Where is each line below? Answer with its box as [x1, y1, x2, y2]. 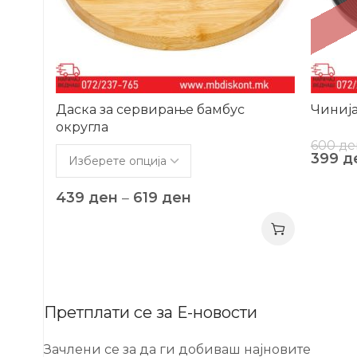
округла [56, 119, 108, 135]
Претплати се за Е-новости [44, 302, 257, 322]
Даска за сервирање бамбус [56, 101, 245, 117]
